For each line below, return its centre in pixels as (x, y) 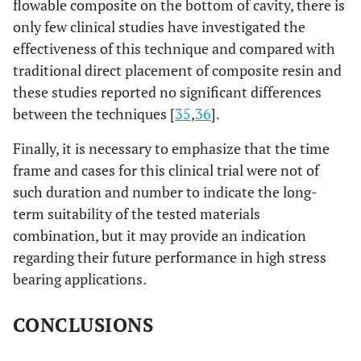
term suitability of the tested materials (137, 214)
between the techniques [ (94, 114)
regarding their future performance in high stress (170, 257)
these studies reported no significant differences (167, 92)
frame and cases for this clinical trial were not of (166, 170)
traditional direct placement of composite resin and (177, 71)
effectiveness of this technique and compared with (174, 49)
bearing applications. (80, 279)
